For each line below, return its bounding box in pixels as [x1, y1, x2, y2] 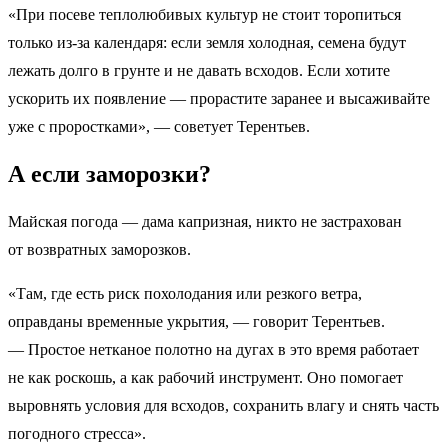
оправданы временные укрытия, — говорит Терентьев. [8, 313, 385, 331]
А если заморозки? [8, 161, 211, 188]
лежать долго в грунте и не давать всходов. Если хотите [8, 62, 390, 80]
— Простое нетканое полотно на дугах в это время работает [8, 341, 419, 359]
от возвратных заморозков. [8, 241, 191, 259]
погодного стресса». [8, 425, 146, 443]
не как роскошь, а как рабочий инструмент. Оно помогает [8, 369, 403, 387]
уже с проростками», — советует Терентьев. [8, 118, 310, 136]
